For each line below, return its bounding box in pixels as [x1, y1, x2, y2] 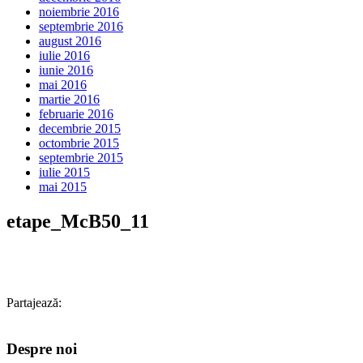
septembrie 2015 [39, 151, 123, 165]
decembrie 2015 [39, 122, 121, 136]
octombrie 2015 [39, 136, 119, 151]
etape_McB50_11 [6, 211, 149, 233]
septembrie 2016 [39, 19, 123, 34]
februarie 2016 [39, 107, 113, 122]
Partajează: [6, 296, 62, 310]
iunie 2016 [39, 63, 93, 78]
